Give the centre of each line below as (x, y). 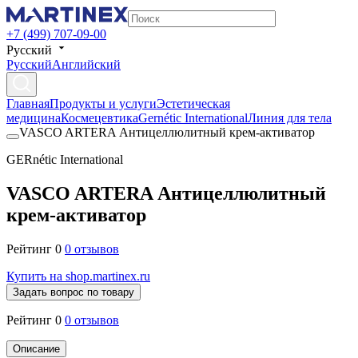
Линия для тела (290, 118)
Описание (36, 348)
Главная (28, 103)
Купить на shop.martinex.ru (78, 276)
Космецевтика (99, 118)
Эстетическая (193, 103)
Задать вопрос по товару (74, 292)
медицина (34, 118)
